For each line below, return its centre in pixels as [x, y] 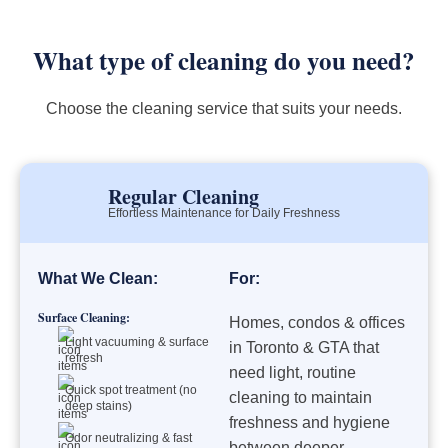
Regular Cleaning [183, 196]
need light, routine [292, 372]
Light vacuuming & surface [137, 342]
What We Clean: [98, 278]
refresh [84, 358]
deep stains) [99, 406]
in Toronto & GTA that [304, 347]
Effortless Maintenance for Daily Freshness [224, 213]
